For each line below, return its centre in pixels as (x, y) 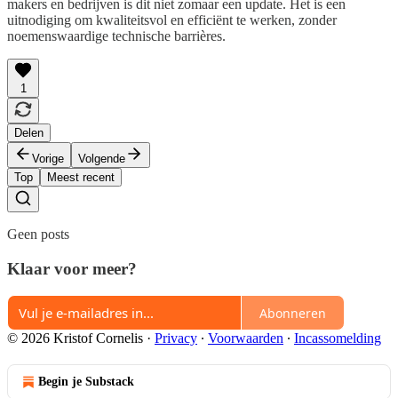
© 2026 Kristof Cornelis (75, 338)
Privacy (176, 338)
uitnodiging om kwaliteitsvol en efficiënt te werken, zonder (172, 20)
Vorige (48, 158)
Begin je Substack (86, 382)
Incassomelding (338, 338)
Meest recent (81, 177)
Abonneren (293, 313)
